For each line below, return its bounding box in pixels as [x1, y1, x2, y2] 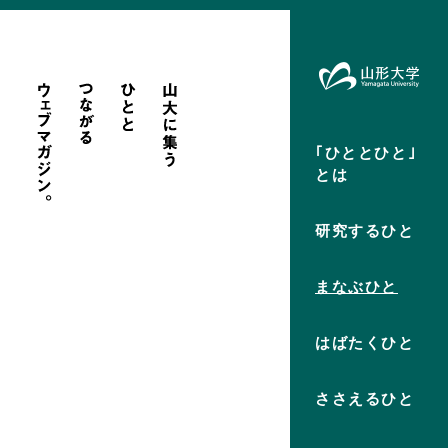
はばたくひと [315, 333, 415, 351]
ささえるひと [315, 389, 415, 407]
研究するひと [315, 221, 415, 239]
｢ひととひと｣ [315, 143, 418, 161]
